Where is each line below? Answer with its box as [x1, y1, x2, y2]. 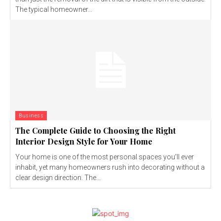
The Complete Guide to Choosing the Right [15, 125, 176, 136]
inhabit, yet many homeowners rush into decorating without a [15, 163, 205, 171]
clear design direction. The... [15, 173, 101, 182]
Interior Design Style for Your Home [15, 136, 152, 147]
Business [19, 112, 43, 119]
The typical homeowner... [15, 5, 92, 13]
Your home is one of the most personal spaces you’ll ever [15, 152, 194, 161]
